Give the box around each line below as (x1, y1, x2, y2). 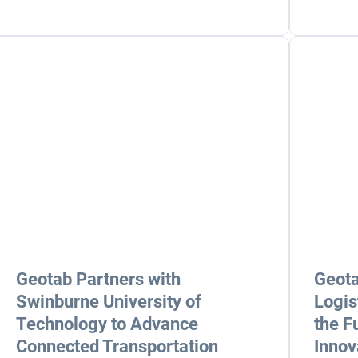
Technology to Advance (15, 314, 198, 334)
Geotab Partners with (15, 269, 181, 289)
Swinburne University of (15, 292, 201, 312)
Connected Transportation (15, 336, 218, 356)
